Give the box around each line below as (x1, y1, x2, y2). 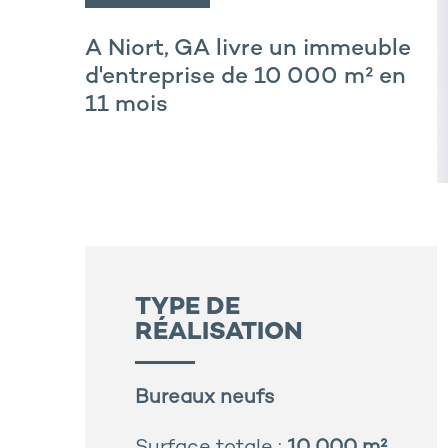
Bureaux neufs (135, 388, 275, 410)
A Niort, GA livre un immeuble (85, 37, 411, 63)
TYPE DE (135, 295, 240, 322)
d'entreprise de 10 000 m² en (85, 65, 406, 91)
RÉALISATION (135, 320, 303, 347)
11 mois (85, 93, 168, 119)
